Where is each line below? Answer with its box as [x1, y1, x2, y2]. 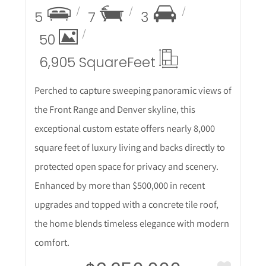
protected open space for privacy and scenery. [34, 159, 218, 173]
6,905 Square [39, 52, 127, 72]
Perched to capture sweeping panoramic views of [34, 83, 232, 97]
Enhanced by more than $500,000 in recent [34, 178, 205, 192]
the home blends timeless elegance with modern [34, 216, 229, 230]
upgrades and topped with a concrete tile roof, [34, 197, 218, 211]
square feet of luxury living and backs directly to [34, 140, 225, 154]
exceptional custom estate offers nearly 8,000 [34, 121, 215, 135]
